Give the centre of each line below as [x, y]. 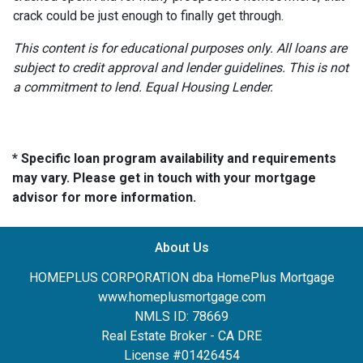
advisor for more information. [104, 197]
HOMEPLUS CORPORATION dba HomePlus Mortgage [181, 277]
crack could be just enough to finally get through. [148, 15]
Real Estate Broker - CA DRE [181, 335]
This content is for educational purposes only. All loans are [180, 48]
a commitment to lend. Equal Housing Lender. [143, 87]
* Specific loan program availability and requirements [174, 158]
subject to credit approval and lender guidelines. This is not [181, 67]
